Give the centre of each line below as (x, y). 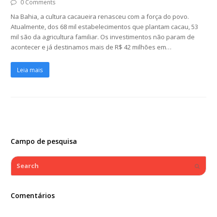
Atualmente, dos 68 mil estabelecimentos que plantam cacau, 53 (105, 27)
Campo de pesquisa (44, 141)
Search (21, 161)
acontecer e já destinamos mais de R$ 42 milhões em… (91, 47)
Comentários (33, 196)
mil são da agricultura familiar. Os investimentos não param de (103, 37)
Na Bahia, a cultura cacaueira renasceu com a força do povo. (100, 17)
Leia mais (30, 70)
